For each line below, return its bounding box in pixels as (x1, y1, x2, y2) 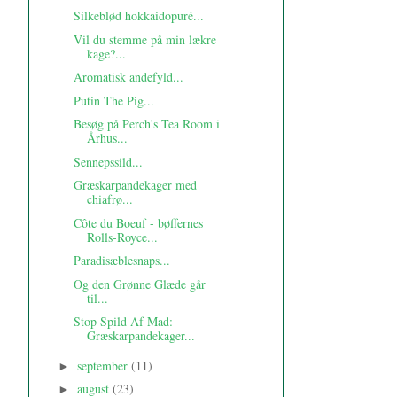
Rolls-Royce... (86, 228, 158, 245)
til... (86, 289, 108, 307)
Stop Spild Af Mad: (73, 313, 173, 331)
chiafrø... (86, 191, 133, 208)
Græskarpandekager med (73, 176, 197, 194)
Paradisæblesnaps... (73, 252, 170, 269)
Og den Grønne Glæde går (73, 275, 206, 292)
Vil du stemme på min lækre (73, 30, 216, 48)
